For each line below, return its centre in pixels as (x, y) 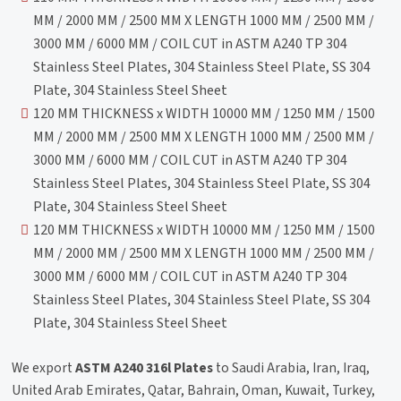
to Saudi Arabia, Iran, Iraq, (292, 367)
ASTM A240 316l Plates (145, 367)
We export (44, 367)
